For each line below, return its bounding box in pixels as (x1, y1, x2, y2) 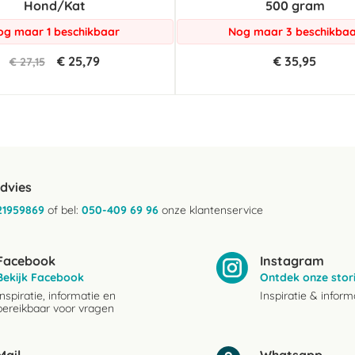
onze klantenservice (158, 203, 263, 217)
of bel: (44, 203, 82, 217)
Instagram (260, 253, 324, 269)
